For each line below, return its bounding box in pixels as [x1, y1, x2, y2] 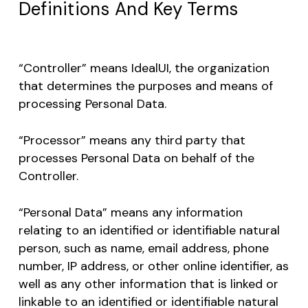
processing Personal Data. [18, 96, 166, 112]
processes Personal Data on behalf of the [18, 150, 254, 166]
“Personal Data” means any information [18, 204, 243, 221]
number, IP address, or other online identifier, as [18, 258, 289, 274]
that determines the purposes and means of [18, 78, 273, 94]
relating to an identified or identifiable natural [18, 222, 280, 239]
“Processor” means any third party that [18, 132, 245, 148]
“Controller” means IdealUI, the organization [18, 60, 269, 76]
